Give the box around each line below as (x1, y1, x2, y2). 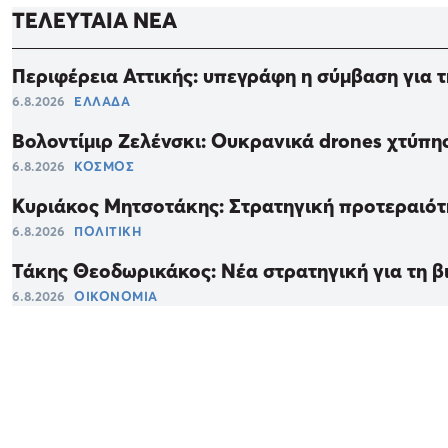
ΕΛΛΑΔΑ (74, 93, 130, 110)
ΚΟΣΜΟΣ (74, 158, 134, 175)
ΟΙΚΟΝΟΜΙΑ (74, 288, 158, 305)
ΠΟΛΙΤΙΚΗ (74, 223, 141, 240)
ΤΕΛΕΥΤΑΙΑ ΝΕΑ (12, 7, 177, 34)
